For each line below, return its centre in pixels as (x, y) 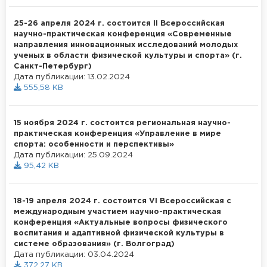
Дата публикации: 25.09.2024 (73, 155)
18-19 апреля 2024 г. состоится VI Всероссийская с (122, 201)
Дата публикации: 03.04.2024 (74, 254)
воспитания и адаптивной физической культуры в (119, 233)
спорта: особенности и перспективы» (94, 144)
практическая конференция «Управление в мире (117, 133)
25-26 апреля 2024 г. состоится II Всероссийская (119, 23)
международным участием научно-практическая (117, 212)
